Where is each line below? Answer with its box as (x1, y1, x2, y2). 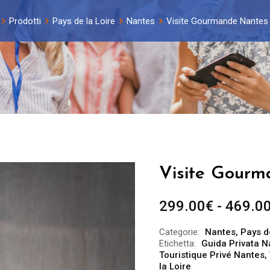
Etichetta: (159, 238, 196, 249)
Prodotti (8, 16, 41, 27)
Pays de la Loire (52, 16, 115, 27)
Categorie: (159, 227, 199, 237)
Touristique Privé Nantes (159, 250, 265, 260)
